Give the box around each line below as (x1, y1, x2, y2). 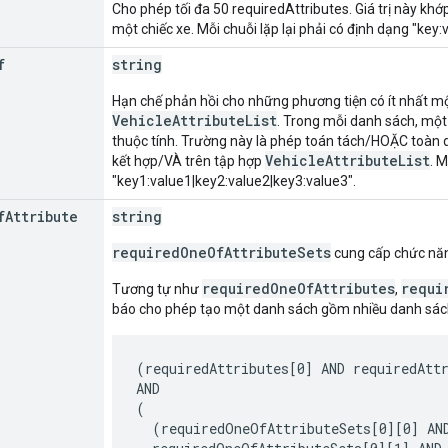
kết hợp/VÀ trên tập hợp (112, 152, 265, 169)
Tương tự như (112, 280, 202, 297)
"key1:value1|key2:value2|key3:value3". (112, 172, 356, 189)
